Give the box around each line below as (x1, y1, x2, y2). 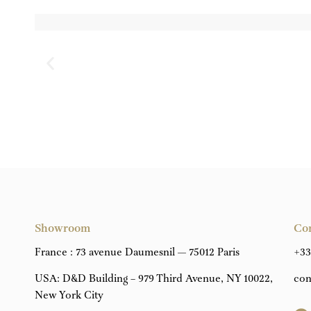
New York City (35, 289, 103, 303)
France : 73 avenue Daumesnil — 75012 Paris (35, 246, 239, 260)
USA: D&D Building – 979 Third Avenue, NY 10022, (35, 272, 273, 287)
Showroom (35, 221, 90, 236)
